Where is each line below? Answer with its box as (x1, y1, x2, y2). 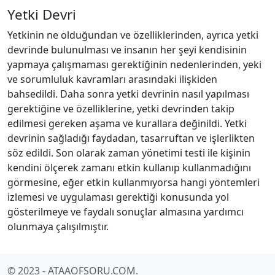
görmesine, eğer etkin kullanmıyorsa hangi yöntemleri (7, 176, 260, 189)
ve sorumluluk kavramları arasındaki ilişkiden (7, 72, 217, 86)
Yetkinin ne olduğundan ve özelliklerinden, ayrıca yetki (7, 28, 258, 42)
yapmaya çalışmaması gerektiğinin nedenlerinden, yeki (7, 58, 261, 71)
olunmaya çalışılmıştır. (7, 220, 109, 233)
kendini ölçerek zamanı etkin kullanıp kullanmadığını (7, 161, 251, 174)
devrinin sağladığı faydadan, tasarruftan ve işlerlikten (7, 131, 255, 145)
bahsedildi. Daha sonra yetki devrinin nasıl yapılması (7, 87, 249, 101)
